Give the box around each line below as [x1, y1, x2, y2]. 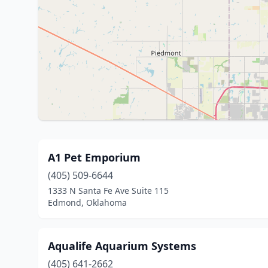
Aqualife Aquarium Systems [48, 239, 196, 253]
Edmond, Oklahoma [48, 197, 127, 208]
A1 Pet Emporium [48, 150, 141, 165]
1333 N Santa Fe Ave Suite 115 [48, 185, 169, 196]
